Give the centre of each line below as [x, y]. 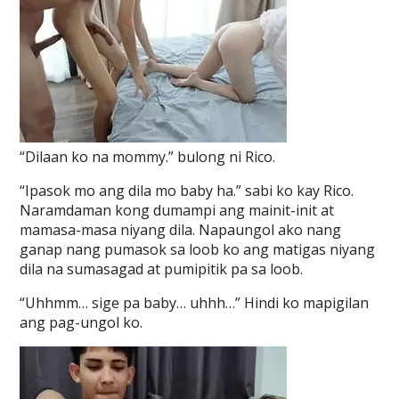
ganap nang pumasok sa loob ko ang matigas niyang [198, 249]
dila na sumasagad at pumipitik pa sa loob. [162, 269]
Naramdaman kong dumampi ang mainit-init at [177, 210]
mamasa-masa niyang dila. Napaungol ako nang [181, 230]
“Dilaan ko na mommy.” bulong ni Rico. [148, 157]
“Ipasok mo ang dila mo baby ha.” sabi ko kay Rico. [187, 191]
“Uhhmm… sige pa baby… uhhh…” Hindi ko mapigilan [195, 303]
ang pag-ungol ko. [81, 322]
